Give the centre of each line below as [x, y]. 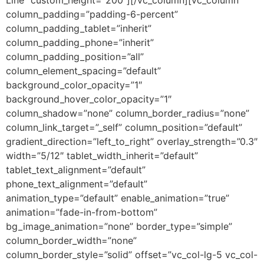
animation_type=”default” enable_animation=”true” [118, 198]
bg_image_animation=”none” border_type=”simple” [119, 226]
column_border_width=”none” [71, 240]
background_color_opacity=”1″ [74, 85]
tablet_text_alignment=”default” [76, 169]
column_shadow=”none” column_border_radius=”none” [128, 113]
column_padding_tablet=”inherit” [79, 28]
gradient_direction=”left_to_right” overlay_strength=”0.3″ [132, 141]
